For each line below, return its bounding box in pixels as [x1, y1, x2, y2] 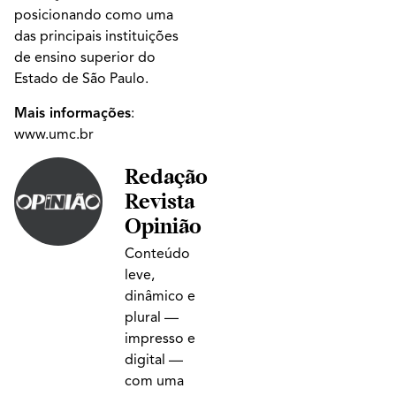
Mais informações [14, 103, 131, 122]
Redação [125, 162, 208, 190]
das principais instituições [14, 27, 179, 46]
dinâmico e [125, 286, 195, 305]
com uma [125, 371, 184, 390]
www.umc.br [14, 125, 94, 143]
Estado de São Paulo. [14, 70, 148, 88]
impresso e [125, 329, 195, 347]
